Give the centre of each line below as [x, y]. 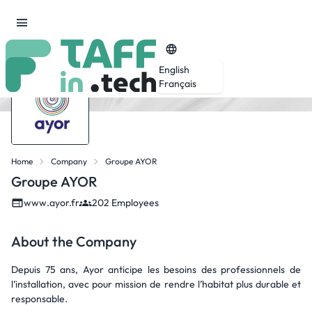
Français [178, 83]
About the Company [74, 241]
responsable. [39, 299]
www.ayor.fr [52, 203]
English [174, 69]
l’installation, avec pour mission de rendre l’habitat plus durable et [156, 284]
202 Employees [125, 203]
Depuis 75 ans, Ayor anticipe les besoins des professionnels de [156, 270]
